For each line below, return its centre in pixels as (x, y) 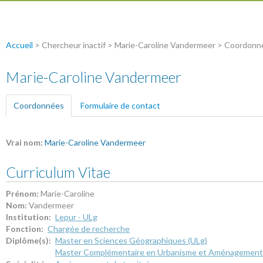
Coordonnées (39, 105)
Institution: (29, 217)
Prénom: (23, 194)
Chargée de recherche (89, 229)
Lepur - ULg (76, 217)
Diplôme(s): (29, 241)
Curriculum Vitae (58, 173)
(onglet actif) (87, 105)
